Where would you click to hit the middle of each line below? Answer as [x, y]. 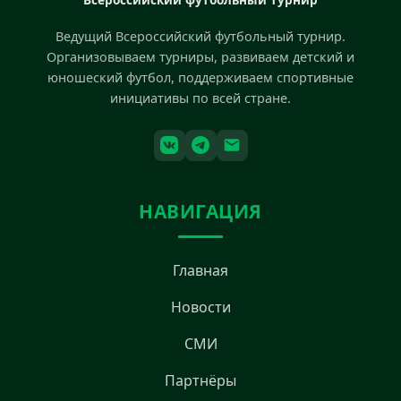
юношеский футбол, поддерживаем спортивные [200, 77]
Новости [200, 307]
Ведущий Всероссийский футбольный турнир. [200, 36]
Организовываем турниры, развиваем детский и [200, 56]
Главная [200, 270]
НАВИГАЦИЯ [200, 211]
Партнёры [200, 380]
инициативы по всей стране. [200, 98]
